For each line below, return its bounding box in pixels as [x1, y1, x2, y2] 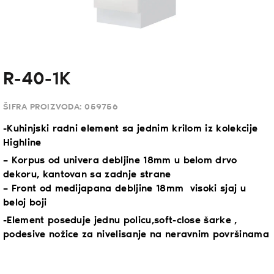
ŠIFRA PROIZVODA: [3, 102, 85, 112]
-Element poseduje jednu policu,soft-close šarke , [3, 215, 237, 226]
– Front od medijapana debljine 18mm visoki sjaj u [3, 183, 246, 194]
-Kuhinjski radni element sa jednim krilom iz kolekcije [3, 123, 258, 134]
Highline [3, 137, 42, 148]
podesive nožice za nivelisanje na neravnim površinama [3, 229, 269, 240]
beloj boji [3, 197, 47, 208]
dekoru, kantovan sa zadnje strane [3, 169, 171, 180]
